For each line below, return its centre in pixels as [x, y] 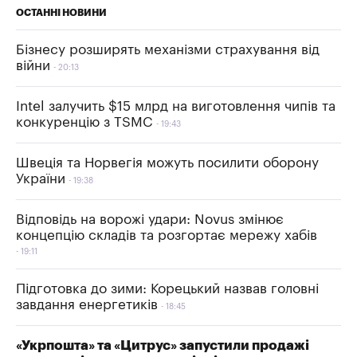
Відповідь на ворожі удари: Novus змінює [150, 219]
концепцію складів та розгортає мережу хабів [167, 235]
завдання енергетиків [87, 304]
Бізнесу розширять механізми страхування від [168, 49]
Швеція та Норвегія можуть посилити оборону [167, 163]
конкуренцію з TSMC [84, 122]
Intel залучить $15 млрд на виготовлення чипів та [176, 106]
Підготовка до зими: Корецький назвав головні [167, 288]
